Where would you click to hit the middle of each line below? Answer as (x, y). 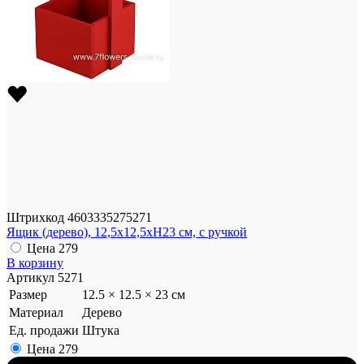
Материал (36, 313)
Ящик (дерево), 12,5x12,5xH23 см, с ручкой (127, 232)
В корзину (35, 263)
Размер (28, 295)
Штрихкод (37, 218)
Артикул (32, 278)
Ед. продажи (44, 331)
